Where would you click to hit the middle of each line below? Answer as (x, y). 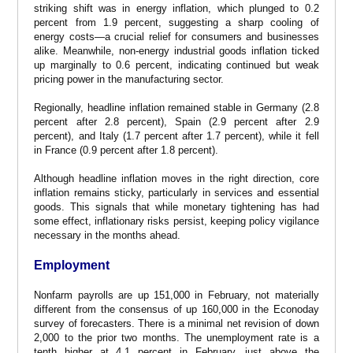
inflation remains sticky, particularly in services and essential (176, 192)
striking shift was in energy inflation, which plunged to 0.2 (176, 8)
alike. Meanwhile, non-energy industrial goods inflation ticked (176, 50)
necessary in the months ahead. (108, 235)
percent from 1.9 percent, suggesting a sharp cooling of (176, 22)
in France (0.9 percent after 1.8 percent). (126, 150)
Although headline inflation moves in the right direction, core (176, 178)
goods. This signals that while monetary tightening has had (176, 206)
